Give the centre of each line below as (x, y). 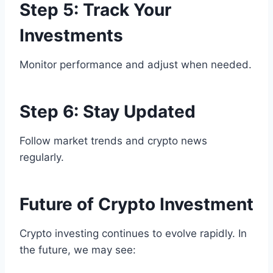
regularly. (42, 158)
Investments (71, 36)
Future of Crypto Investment (136, 204)
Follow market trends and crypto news (113, 141)
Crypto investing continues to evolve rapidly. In (133, 234)
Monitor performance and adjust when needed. (136, 65)
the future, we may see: (78, 250)
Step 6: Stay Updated (108, 112)
